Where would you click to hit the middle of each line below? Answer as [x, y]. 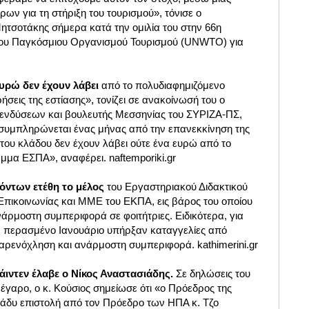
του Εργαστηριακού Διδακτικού [176, 187]
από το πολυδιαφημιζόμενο [162, 86]
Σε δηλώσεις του [212, 274]
